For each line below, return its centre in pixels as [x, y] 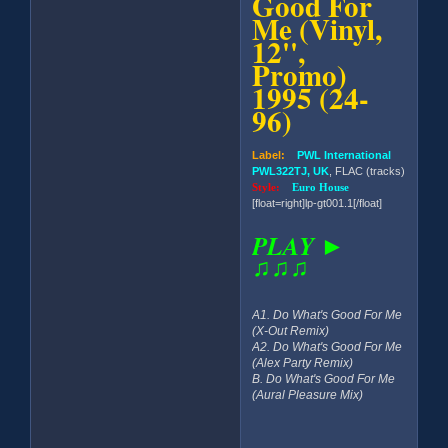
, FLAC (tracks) [367, 170]
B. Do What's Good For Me [324, 378]
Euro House [321, 186]
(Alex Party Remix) [303, 362]
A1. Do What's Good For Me [327, 314]
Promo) [300, 74]
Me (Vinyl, [317, 28]
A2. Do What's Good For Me [327, 346]
